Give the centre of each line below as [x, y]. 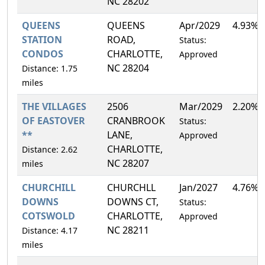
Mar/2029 [201, 106]
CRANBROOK [136, 120]
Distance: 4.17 [50, 230]
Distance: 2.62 [50, 149]
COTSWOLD [49, 216]
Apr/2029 [200, 25]
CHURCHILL [49, 187]
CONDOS [43, 54]
